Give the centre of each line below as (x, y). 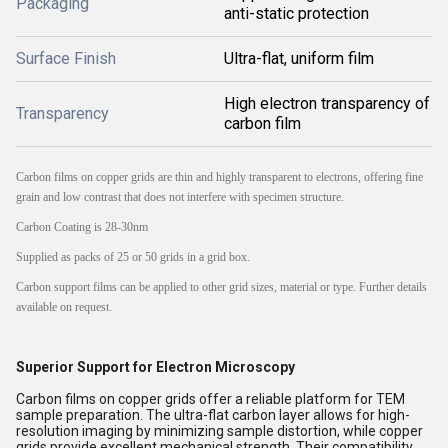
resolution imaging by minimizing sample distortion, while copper (219, 431)
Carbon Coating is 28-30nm (82, 227)
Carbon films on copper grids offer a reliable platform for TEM (210, 399)
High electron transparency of (327, 104)
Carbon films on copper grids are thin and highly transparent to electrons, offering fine (219, 177)
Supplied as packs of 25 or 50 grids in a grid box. (133, 257)
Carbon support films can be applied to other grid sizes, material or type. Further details (221, 287)
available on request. (64, 307)
